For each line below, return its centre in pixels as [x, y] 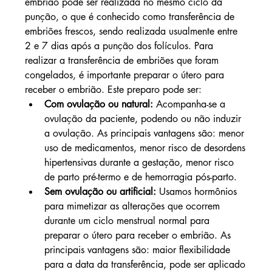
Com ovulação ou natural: [98, 104]
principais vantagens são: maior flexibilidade [138, 250]
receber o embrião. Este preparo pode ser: [113, 90]
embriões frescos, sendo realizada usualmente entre [132, 32]
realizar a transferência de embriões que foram [123, 61]
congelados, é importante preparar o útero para [126, 75]
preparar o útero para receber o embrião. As [139, 236]
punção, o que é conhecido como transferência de [131, 17]
